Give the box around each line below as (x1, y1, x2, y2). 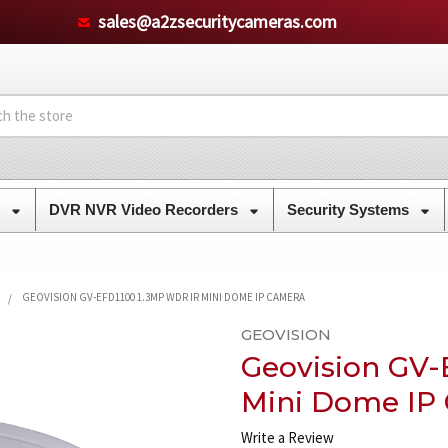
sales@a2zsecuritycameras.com (97, 9, 337, 33)
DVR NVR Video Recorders (48, 200, 242, 218)
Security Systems (286, 200, 413, 218)
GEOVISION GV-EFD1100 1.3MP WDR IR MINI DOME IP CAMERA (21, 289, 305, 304)
